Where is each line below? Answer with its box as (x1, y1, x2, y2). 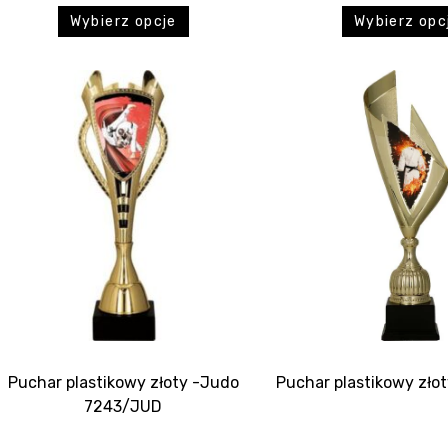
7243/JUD (84, 397, 163, 417)
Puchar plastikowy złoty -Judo (7, 373, 239, 393)
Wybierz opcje (69, 13, 177, 31)
